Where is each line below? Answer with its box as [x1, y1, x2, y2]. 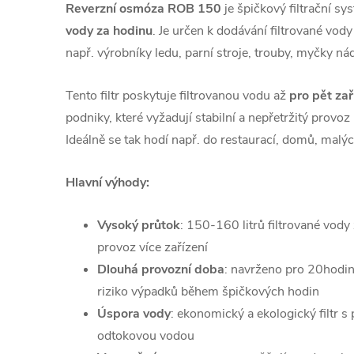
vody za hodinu [66, 21, 153, 40]
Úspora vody [97, 304, 171, 322]
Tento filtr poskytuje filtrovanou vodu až [66, 86, 289, 104]
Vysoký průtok [97, 216, 180, 234]
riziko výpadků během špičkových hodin [97, 282, 319, 300]
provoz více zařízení [97, 238, 208, 256]
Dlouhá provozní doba [97, 260, 224, 278]
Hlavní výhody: [66, 173, 149, 191]
